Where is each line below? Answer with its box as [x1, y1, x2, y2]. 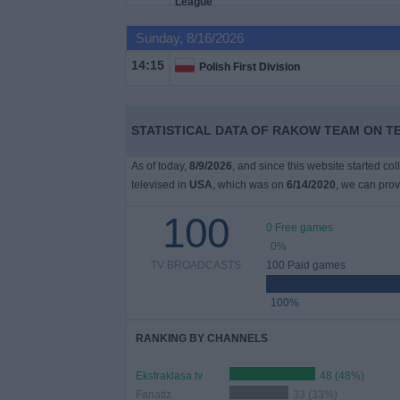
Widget [13, 139, 57, 154]
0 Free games [265, 221, 333, 234]
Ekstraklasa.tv [135, 370, 203, 382]
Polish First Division [198, 61, 300, 73]
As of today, [130, 160, 189, 172]
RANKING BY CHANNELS [135, 332, 268, 345]
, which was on [212, 179, 287, 191]
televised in [130, 179, 189, 191]
